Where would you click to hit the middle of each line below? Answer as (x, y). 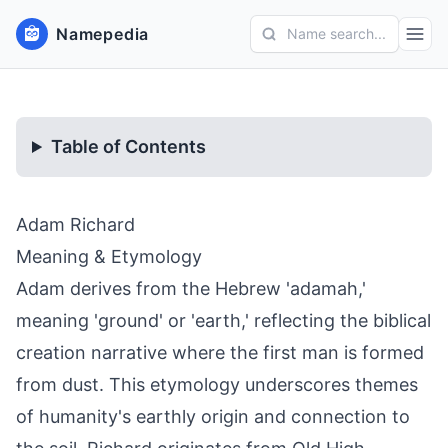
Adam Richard (75, 224)
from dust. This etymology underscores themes (217, 384)
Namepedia (103, 34)
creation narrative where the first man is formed (220, 352)
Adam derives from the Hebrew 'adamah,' (191, 288)
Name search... (336, 33)
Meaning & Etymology (109, 256)
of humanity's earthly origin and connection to (213, 416)
